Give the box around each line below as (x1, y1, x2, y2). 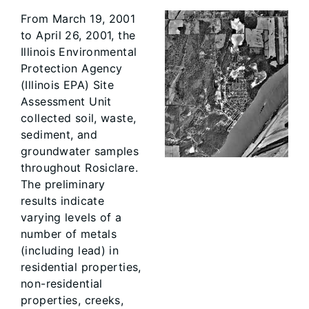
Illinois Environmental (21, 45, 137, 59)
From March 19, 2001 (21, 12, 136, 26)
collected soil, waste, (21, 111, 137, 125)
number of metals (21, 227, 117, 241)
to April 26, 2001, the (21, 28, 136, 42)
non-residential (21, 277, 103, 290)
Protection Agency (21, 61, 123, 75)
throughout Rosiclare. (21, 161, 138, 175)
